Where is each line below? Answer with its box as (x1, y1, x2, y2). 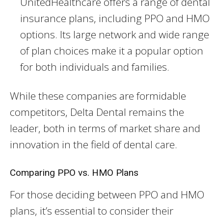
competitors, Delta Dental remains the (10, 105, 184, 119)
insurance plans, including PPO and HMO (20, 11, 210, 26)
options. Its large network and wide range (20, 27, 209, 42)
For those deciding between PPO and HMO (10, 188, 204, 202)
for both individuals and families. (20, 60, 169, 74)
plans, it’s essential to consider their (10, 204, 173, 218)
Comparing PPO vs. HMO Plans (10, 167, 138, 179)
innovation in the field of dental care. (10, 137, 177, 152)
